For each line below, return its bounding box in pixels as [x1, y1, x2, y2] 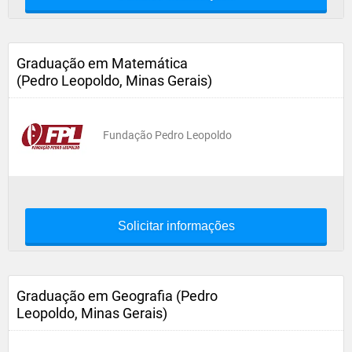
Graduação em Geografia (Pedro [16, 288, 218, 304]
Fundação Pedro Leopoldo [103, 129, 232, 141]
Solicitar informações [117, 219, 235, 233]
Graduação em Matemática [16, 55, 188, 71]
